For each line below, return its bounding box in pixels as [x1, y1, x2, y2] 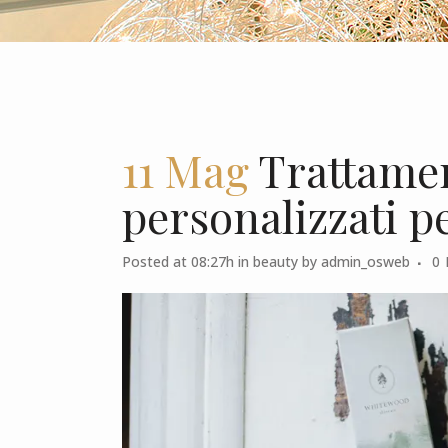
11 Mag [122, 140, 249, 199]
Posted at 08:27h [122, 252, 234, 271]
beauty [253, 252, 298, 271]
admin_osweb [321, 252, 410, 271]
